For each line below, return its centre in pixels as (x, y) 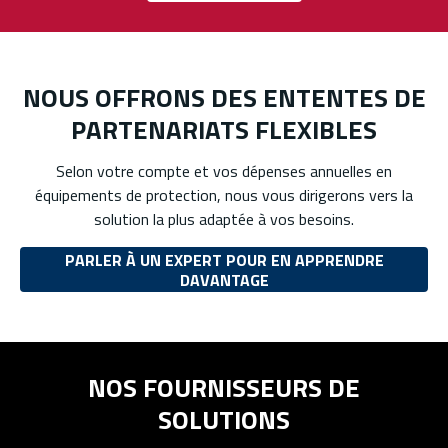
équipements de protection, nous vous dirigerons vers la (224, 195)
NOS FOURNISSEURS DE (224, 388)
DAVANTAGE (224, 279)
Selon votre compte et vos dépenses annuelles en (224, 171)
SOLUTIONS (224, 420)
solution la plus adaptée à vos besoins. (224, 219)
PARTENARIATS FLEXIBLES (224, 130)
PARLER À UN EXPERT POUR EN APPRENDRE (224, 259)
